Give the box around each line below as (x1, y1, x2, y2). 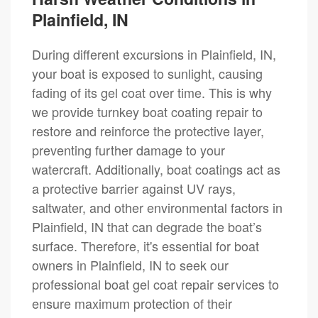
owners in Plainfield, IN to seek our (32, 255, 229, 274)
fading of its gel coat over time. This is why (32, 82, 272, 102)
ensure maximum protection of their (32, 293, 232, 312)
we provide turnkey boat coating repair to (32, 102, 263, 121)
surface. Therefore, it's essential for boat (32, 236, 259, 255)
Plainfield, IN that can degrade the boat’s (32, 216, 262, 236)
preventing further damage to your (32, 140, 225, 159)
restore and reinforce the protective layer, (32, 121, 264, 140)
